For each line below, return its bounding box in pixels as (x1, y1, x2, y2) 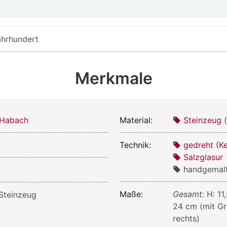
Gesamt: (173, 189, 207, 200)
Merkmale (74, 68, 153, 89)
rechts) (173, 213, 200, 224)
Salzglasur (183, 152, 223, 163)
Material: (120, 115, 153, 126)
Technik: (120, 140, 151, 150)
